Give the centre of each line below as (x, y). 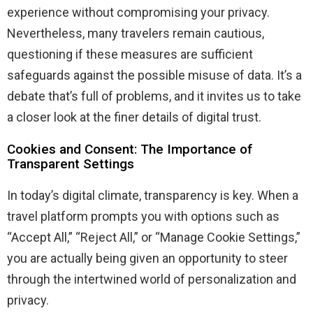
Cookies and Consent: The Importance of (130, 150)
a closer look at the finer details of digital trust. (134, 117)
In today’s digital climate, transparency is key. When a (153, 196)
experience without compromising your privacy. (138, 13)
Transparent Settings (71, 164)
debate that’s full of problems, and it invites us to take (154, 96)
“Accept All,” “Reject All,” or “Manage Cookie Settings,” (154, 238)
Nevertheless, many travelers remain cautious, (136, 34)
